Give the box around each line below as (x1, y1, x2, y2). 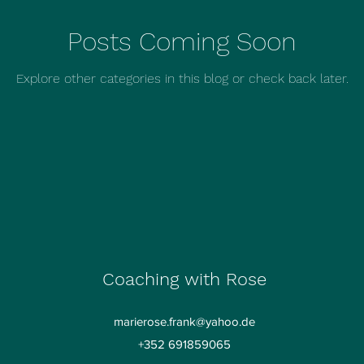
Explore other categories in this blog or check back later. (15, 70, 349, 86)
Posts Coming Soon (67, 25, 297, 57)
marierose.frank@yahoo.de (114, 314, 255, 328)
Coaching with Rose (102, 269, 266, 289)
